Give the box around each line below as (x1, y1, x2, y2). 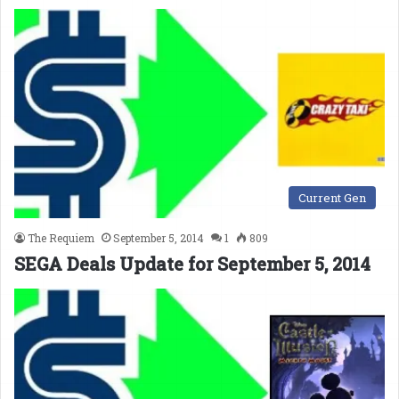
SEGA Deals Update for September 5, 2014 (14, 251, 370, 275)
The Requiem (28, 230, 94, 245)
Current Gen (298, 189, 366, 206)
